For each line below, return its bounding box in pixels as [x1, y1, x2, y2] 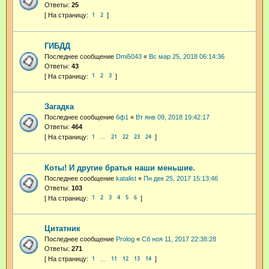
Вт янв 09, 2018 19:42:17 [136, 113, 210, 121]
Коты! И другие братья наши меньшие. [44, 163, 195, 172]
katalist [116, 174, 136, 182]
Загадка [44, 102, 74, 112]
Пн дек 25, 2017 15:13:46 [144, 174, 218, 182]
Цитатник [44, 224, 80, 234]
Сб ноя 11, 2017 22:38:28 [142, 235, 216, 243]
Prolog [116, 235, 134, 243]
